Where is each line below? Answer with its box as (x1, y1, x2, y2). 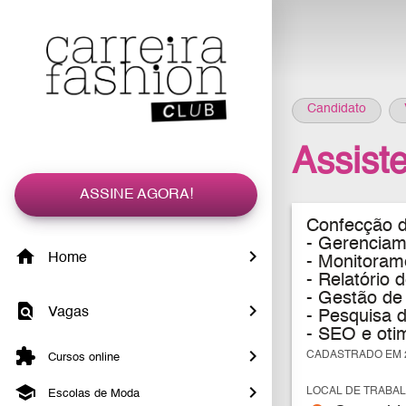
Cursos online (44, 352, 120, 364)
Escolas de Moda (44, 388, 140, 401)
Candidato (307, 102, 366, 116)
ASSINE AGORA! (79, 188, 193, 202)
